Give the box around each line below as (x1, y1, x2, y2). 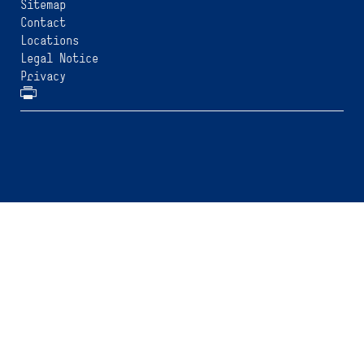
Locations (20, 32, 79, 49)
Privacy (20, 68, 66, 84)
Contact (20, 15, 66, 31)
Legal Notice (20, 50, 98, 67)
